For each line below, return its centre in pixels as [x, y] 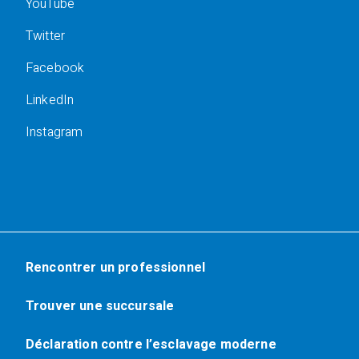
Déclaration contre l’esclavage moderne [151, 345]
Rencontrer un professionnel [116, 268]
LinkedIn [50, 100]
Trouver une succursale [100, 306]
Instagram [54, 132]
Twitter [46, 36]
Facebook [55, 68]
